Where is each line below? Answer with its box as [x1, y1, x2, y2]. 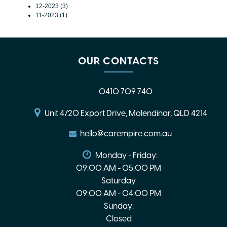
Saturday [101, 176, 136, 185]
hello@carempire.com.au [80, 129, 172, 138]
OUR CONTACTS [78, 55, 159, 67]
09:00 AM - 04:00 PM [76, 188, 161, 198]
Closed [105, 214, 132, 223]
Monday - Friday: [95, 150, 158, 160]
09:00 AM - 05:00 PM [76, 163, 161, 173]
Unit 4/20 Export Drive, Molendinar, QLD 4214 [44, 108, 207, 118]
